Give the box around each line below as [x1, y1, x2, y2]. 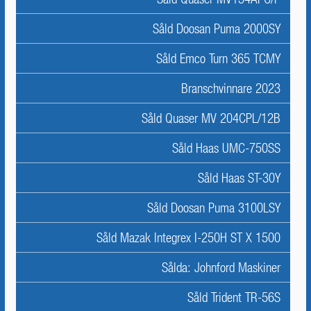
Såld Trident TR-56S [187, 289, 280, 305]
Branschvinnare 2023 [181, 81, 280, 96]
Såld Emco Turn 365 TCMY [156, 51, 280, 66]
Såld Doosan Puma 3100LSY [147, 200, 280, 215]
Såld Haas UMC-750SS [172, 140, 280, 155]
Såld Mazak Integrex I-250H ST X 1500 [96, 230, 280, 245]
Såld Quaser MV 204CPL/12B [142, 110, 280, 126]
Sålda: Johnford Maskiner [162, 260, 280, 275]
